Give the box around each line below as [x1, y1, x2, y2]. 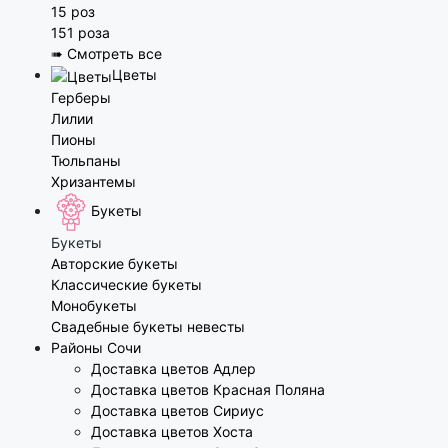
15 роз [50, 3, 95, 21]
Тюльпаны [50, 151, 121, 169]
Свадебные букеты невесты [50, 317, 245, 335]
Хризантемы [50, 172, 136, 190]
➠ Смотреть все [50, 45, 162, 63]
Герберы [50, 88, 111, 106]
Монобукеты [50, 296, 137, 314]
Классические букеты [50, 275, 202, 293]
